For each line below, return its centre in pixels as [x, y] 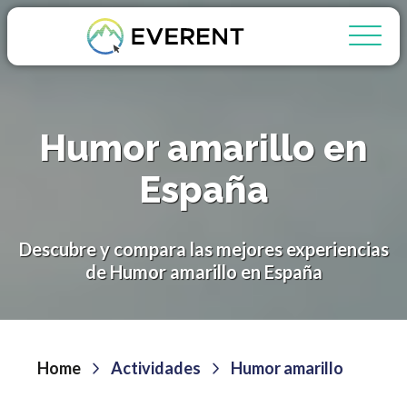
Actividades [156, 368]
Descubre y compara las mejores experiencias [203, 249]
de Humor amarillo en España [203, 272]
